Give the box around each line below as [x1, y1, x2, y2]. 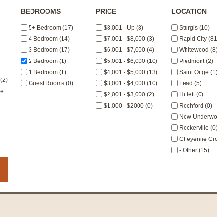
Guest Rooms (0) [27, 80, 73, 87]
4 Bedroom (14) [27, 35, 70, 42]
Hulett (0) [178, 91, 204, 98]
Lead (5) [178, 80, 202, 87]
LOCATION [171, 7, 207, 15]
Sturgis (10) [178, 24, 210, 31]
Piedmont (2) [178, 58, 214, 64]
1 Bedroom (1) [27, 69, 66, 76]
